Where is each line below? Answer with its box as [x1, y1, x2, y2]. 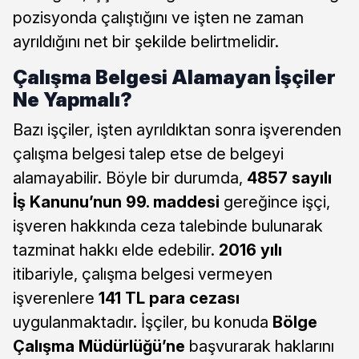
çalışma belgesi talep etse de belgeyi [13, 143, 284, 163]
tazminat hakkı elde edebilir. [13, 240, 219, 260]
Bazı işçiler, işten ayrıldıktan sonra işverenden [13, 119, 341, 139]
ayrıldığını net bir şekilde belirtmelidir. [13, 31, 279, 51]
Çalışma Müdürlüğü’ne [13, 336, 185, 356]
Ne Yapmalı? [13, 87, 132, 111]
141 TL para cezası [99, 288, 240, 308]
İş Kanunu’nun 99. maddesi [13, 192, 220, 212]
